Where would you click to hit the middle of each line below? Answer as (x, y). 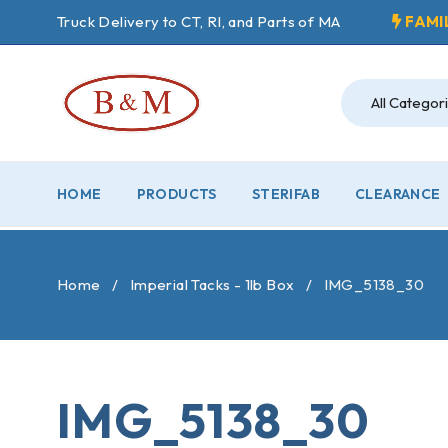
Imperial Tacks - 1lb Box (212, 284)
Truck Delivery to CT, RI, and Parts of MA (199, 21)
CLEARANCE (398, 193)
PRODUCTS (176, 193)
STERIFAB (286, 193)
